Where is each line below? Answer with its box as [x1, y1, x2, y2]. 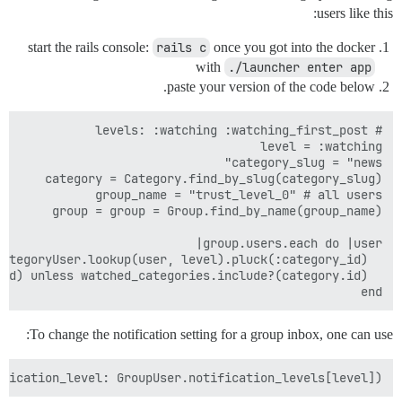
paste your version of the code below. [167, 79, 375, 95]
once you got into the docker [210, 39, 375, 56]
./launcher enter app [228, 59, 371, 76]
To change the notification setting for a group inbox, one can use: [30, 327, 393, 343]
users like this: [317, 5, 393, 22]
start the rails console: [28, 39, 153, 56]
